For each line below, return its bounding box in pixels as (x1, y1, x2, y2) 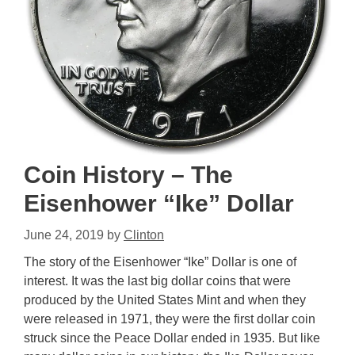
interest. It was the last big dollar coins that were (24, 274, 291, 288)
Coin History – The (24, 162, 233, 188)
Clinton (124, 228, 164, 242)
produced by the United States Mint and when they (24, 293, 306, 307)
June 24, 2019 (24, 228, 104, 242)
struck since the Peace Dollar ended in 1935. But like (24, 331, 320, 345)
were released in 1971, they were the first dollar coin (24, 312, 315, 326)
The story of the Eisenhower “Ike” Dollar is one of (24, 255, 296, 269)
